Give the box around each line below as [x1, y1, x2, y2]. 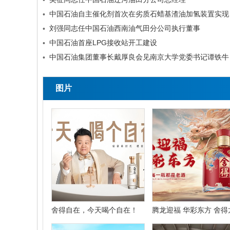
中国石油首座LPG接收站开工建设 [49, 39, 157, 47]
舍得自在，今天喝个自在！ [51, 206, 138, 214]
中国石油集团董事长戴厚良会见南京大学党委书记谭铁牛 [49, 53, 229, 61]
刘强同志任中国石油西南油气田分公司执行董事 [49, 24, 200, 32]
